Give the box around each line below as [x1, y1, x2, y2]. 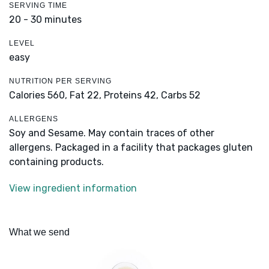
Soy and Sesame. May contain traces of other [9, 127, 214, 139]
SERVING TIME [9, 1, 67, 10]
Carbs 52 [161, 89, 201, 101]
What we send [9, 227, 70, 238]
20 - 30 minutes [9, 14, 82, 26]
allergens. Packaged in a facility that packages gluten [9, 142, 253, 154]
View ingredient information [9, 183, 137, 195]
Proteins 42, [104, 89, 159, 101]
